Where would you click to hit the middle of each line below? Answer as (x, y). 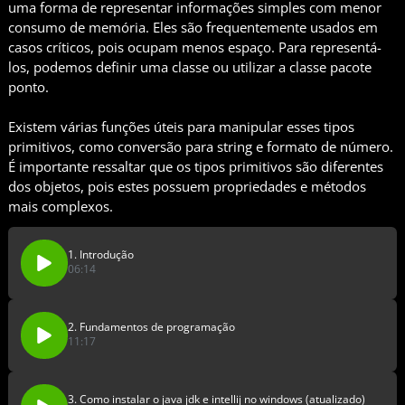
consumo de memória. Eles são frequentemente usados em (193, 28)
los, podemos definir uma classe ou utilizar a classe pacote (190, 67)
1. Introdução (101, 255)
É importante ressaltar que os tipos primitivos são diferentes (196, 167)
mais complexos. (61, 207)
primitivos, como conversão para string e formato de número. (201, 147)
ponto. (28, 87)
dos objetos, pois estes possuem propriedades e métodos (187, 187)
